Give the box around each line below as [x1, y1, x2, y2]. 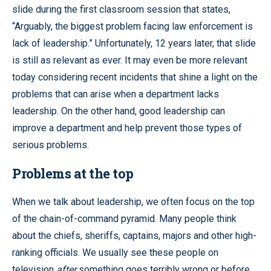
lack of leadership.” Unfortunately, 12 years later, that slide [12, 37, 256, 49]
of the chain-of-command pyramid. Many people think [12, 212, 237, 224]
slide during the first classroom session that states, [12, 3, 230, 15]
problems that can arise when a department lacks [12, 88, 219, 100]
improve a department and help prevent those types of [12, 122, 242, 134]
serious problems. [12, 139, 89, 151]
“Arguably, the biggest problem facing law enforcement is [12, 20, 253, 32]
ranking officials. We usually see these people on [12, 246, 218, 258]
